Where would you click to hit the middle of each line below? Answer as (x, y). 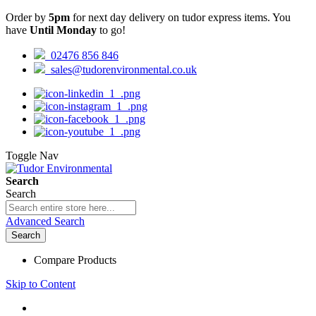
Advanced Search (45, 221)
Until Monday (63, 30)
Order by (27, 17)
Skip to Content (41, 284)
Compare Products (75, 260)
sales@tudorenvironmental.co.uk (121, 69)
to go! (111, 30)
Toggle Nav (32, 156)
